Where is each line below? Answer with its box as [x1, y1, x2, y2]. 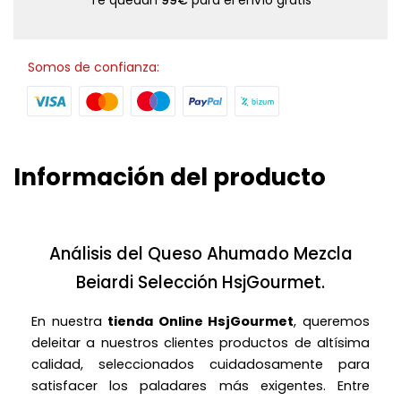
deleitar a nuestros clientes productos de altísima [31, 334, 370, 352]
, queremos [294, 312, 371, 330]
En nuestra [31, 312, 108, 330]
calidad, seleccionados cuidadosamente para [31, 355, 370, 373]
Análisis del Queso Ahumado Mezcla [48, 242, 353, 266]
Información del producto [13, 161, 326, 193]
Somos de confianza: [28, 58, 159, 76]
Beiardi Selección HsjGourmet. [76, 270, 325, 294]
